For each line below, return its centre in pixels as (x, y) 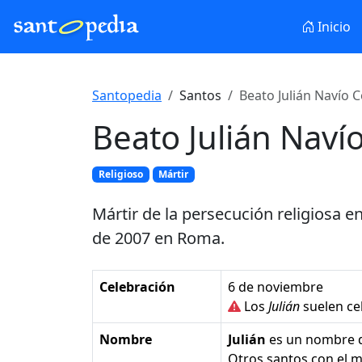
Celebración (137, 287)
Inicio (332, 27)
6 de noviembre (276, 287)
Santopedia (127, 95)
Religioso (120, 174)
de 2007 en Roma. (158, 238)
